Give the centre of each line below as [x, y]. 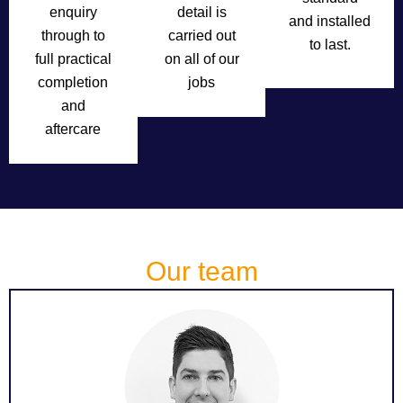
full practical [73, 59]
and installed [330, 21]
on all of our [201, 59]
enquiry [73, 12]
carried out [201, 36]
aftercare [73, 129]
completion [73, 82]
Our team [201, 271]
